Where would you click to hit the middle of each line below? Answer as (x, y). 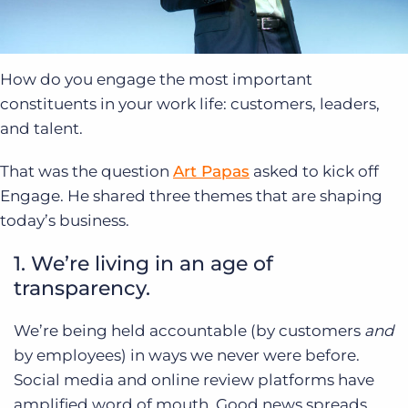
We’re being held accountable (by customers (189, 331)
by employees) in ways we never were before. (187, 356)
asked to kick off (314, 172)
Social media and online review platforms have (194, 380)
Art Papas (211, 172)
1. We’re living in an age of (143, 264)
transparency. (82, 289)
